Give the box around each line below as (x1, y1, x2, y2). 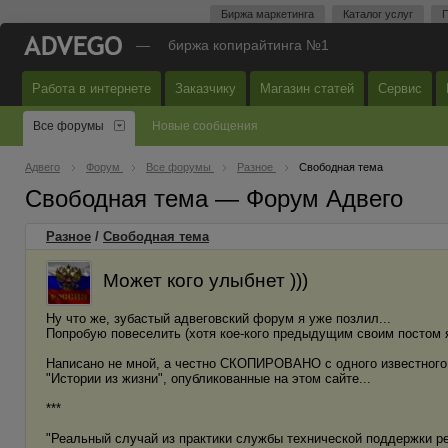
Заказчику (175, 81, 236, 96)
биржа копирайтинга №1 (168, 37, 329, 53)
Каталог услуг (343, 8, 413, 20)
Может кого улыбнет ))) (103, 269, 308, 291)
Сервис (378, 81, 422, 96)
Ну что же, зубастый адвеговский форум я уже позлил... (46, 311, 391, 326)
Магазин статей (260, 81, 354, 96)
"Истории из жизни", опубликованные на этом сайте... (46, 371, 371, 386)
